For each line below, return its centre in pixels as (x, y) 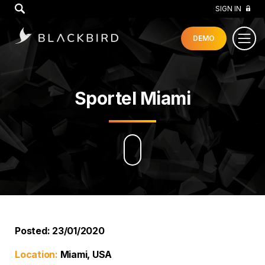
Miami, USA (85, 254)
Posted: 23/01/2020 (60, 231)
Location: (36, 254)
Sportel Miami (132, 98)
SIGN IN (228, 9)
